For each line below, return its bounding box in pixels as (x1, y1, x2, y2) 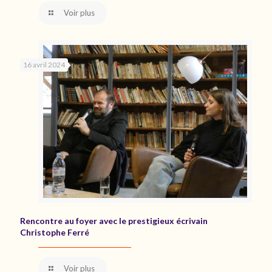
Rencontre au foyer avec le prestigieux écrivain (20, 215, 208, 226)
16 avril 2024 (23, 59, 65, 69)
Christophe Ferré (20, 226, 89, 237)
